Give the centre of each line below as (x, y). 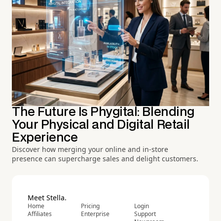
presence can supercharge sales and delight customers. (105, 159)
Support (145, 214)
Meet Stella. (47, 198)
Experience (45, 138)
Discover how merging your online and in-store (90, 149)
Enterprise (95, 214)
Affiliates (40, 214)
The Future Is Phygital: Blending (103, 112)
